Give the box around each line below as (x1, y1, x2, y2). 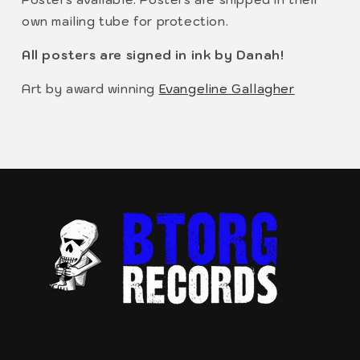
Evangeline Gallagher (158, 81, 295, 97)
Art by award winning (22, 81, 159, 97)
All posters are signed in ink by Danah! (22, 47, 288, 63)
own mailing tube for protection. (22, 14, 229, 30)
